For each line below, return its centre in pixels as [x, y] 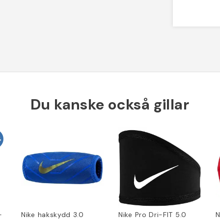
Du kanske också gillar [110, 104]
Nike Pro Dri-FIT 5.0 [152, 214]
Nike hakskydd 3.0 [53, 214]
